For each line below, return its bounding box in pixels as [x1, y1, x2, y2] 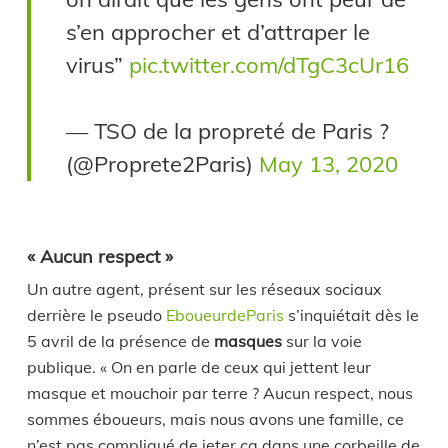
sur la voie [281, 331, 362, 351]
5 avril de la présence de [26, 331, 214, 351]
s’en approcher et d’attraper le [66, 18, 371, 46]
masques [213, 331, 282, 351]
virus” [66, 51, 130, 79]
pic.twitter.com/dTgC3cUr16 [129, 51, 410, 79]
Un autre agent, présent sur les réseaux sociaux [26, 279, 382, 299]
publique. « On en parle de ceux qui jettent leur [26, 357, 371, 377]
